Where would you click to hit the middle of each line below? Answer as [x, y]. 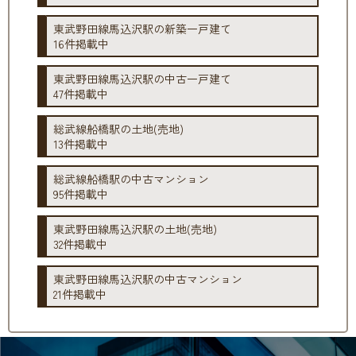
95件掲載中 [81, 193]
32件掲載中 [81, 244]
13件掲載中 [81, 143]
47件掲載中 [81, 93]
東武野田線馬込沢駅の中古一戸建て [143, 78]
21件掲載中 [80, 294]
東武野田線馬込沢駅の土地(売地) [135, 228]
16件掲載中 [81, 43]
